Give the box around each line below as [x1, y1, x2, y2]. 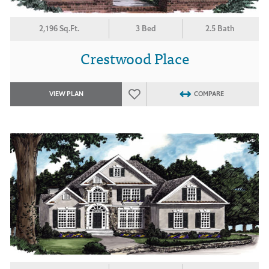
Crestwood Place [80, 46, 189, 70]
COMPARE [193, 89, 224, 98]
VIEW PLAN [49, 89, 83, 98]
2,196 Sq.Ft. [39, 23, 80, 34]
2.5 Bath [205, 23, 235, 34]
